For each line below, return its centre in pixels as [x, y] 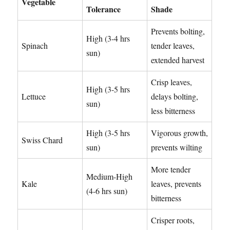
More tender [171, 169]
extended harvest [178, 60]
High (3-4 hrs [108, 39]
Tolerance [104, 9]
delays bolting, [175, 97]
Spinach [35, 46]
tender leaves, [173, 46]
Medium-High [110, 177]
